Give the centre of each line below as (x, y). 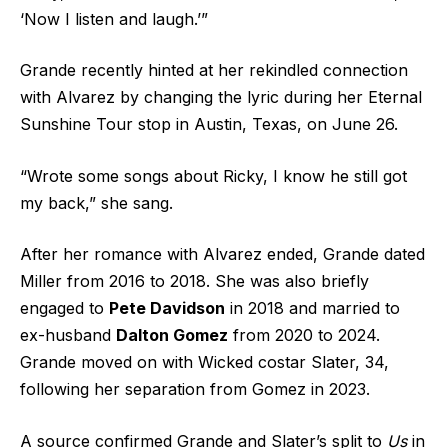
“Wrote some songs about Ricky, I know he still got (213, 175)
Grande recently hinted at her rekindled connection (214, 70)
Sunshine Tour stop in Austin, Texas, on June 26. (209, 124)
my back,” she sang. (96, 202)
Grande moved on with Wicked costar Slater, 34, (204, 362)
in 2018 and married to (312, 308)
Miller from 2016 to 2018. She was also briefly (194, 281)
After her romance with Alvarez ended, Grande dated (222, 254)
